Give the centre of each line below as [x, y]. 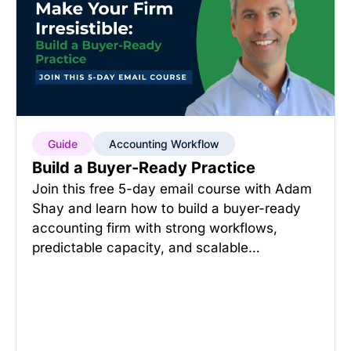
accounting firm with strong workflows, [155, 228]
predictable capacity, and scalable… [146, 248]
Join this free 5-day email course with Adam [172, 189]
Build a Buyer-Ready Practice [144, 168]
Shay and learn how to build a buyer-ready [166, 208]
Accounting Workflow [164, 144]
